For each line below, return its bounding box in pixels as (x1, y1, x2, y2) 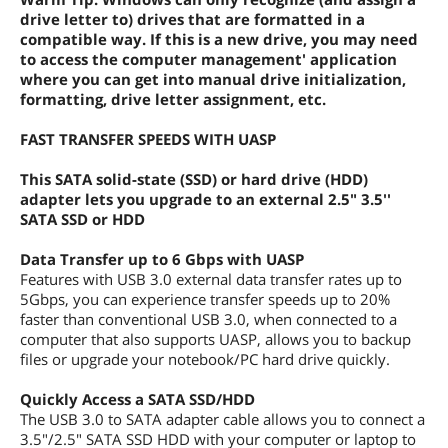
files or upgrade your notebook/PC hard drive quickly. (20, 348, 390, 369)
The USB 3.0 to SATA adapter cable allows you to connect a (20, 408, 425, 429)
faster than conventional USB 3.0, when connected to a (20, 308, 397, 329)
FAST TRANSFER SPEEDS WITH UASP (20, 128, 276, 149)
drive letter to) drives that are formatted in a (20, 8, 365, 29)
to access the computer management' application (20, 48, 397, 69)
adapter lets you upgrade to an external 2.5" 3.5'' (20, 188, 391, 209)
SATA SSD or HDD (20, 208, 145, 229)
